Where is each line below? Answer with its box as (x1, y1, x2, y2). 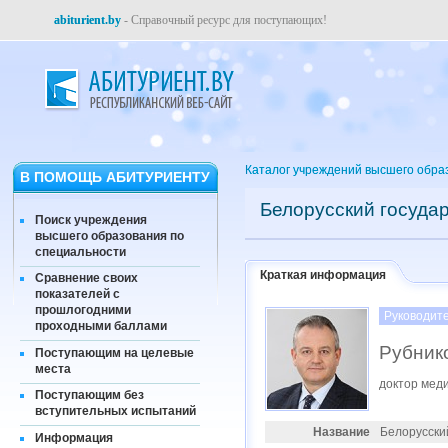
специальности (35, 244, 126, 259)
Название (313, 425, 370, 439)
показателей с (35, 287, 120, 302)
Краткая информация (260, 268, 386, 282)
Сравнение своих (35, 271, 138, 286)
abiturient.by (54, 13, 121, 27)
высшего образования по (35, 228, 184, 243)
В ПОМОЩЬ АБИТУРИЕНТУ (20, 169, 210, 185)
